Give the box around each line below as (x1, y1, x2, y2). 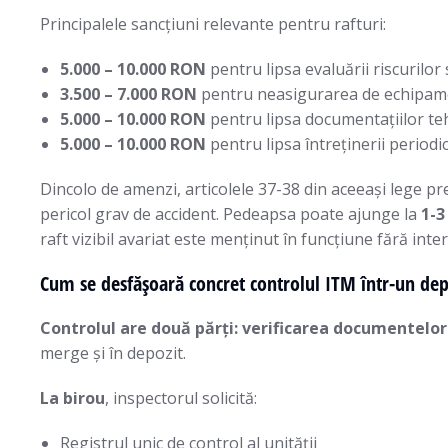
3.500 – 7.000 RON (60, 83, 197, 105)
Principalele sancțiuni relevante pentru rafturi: (40, 13, 386, 35)
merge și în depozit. (40, 342, 186, 364)
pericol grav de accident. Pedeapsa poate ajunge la (40, 203, 421, 225)
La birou (40, 387, 105, 409)
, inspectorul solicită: (105, 387, 257, 409)
